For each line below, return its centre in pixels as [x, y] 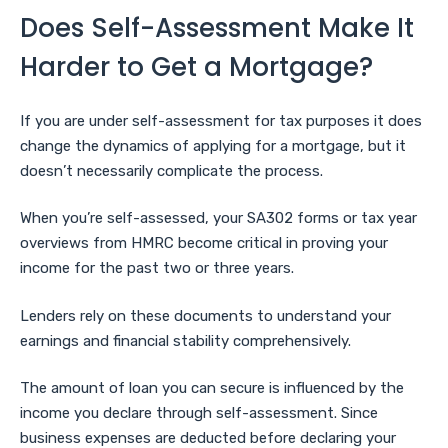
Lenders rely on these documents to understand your [205, 315]
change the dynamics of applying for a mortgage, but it [213, 145]
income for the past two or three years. [157, 268]
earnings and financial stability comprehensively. [185, 340]
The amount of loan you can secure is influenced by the [212, 388]
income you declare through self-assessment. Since [199, 413]
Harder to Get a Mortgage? [196, 66]
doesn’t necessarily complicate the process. [173, 170]
